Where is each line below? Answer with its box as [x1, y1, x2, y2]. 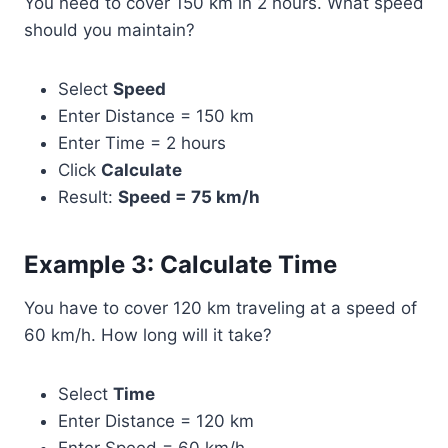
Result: [58, 187, 118, 208]
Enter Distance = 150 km [58, 106, 254, 127]
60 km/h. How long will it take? [24, 325, 272, 346]
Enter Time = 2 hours [58, 133, 226, 154]
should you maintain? [24, 20, 195, 41]
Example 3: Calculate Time [24, 250, 337, 280]
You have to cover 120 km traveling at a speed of [24, 298, 417, 319]
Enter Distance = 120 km [58, 411, 254, 432]
